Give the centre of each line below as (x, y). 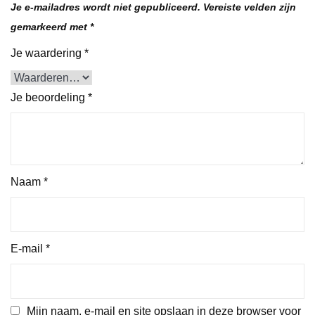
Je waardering (47, 53)
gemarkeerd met (50, 26)
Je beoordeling (49, 97)
